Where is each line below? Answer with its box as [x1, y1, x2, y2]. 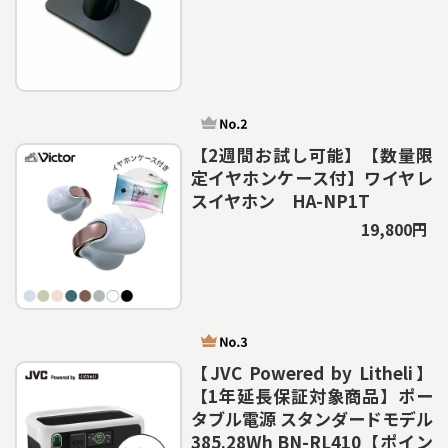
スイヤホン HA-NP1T [190, 187, 370, 213]
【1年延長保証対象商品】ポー [190, 383, 433, 409]
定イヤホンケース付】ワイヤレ [190, 164, 433, 190]
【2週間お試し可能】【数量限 [190, 141, 433, 167]
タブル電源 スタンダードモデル [190, 406, 433, 432]
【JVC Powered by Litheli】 [190, 360, 433, 386]
